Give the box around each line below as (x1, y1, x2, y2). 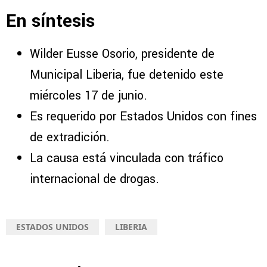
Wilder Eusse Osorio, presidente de (30, 45, 215, 63)
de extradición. (30, 129, 110, 147)
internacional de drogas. (30, 170, 159, 188)
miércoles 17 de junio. (30, 87, 147, 105)
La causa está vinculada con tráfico (30, 150, 223, 167)
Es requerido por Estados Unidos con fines (30, 108, 257, 126)
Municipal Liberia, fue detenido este (30, 66, 223, 84)
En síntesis (6, 8, 95, 35)
